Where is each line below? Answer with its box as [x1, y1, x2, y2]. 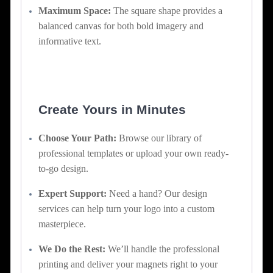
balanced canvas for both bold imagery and [38, 20, 204, 31]
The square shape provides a [111, 5, 222, 16]
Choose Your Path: [38, 132, 116, 143]
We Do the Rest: [38, 243, 105, 254]
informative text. [38, 35, 101, 46]
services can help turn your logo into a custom [38, 203, 214, 214]
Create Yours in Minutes [38, 102, 186, 116]
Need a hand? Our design [107, 188, 207, 199]
